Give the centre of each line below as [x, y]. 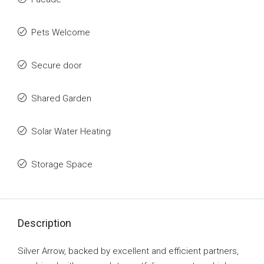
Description [44, 223]
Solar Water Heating [71, 131]
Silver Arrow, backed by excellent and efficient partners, [128, 251]
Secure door [57, 65]
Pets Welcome [61, 32]
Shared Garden [61, 98]
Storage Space [62, 164]
